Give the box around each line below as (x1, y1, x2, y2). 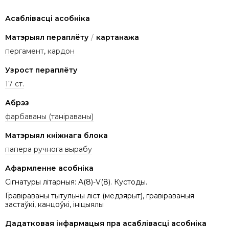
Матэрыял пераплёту (5, 33, 88, 42)
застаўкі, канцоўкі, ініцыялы (5, 200, 104, 209)
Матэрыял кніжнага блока (5, 131, 108, 140)
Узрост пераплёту (5, 65, 77, 75)
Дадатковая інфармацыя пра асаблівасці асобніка (5, 219, 207, 228)
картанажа (96, 33, 139, 42)
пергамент (5, 47, 44, 56)
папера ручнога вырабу (5, 145, 92, 154)
